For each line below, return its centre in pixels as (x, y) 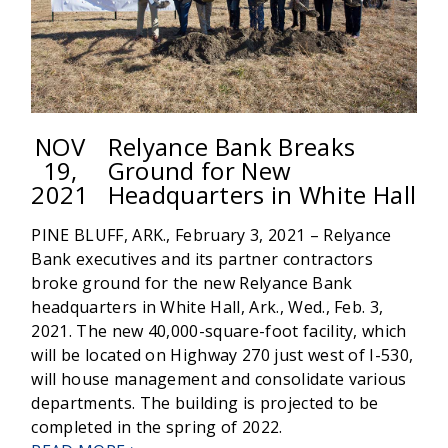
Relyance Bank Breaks (231, 147)
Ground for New (199, 171)
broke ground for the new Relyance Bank (192, 283)
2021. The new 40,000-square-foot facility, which (219, 331)
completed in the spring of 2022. (157, 427)
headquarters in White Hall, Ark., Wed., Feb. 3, (207, 307)
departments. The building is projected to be (205, 403)
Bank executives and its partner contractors (202, 259)
